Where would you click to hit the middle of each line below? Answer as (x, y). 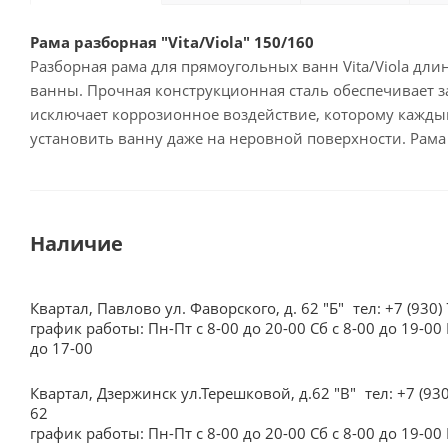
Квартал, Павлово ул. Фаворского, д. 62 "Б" (189, 308)
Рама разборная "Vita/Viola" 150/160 (172, 42)
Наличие (76, 243)
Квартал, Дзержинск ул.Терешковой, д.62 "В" (195, 393)
